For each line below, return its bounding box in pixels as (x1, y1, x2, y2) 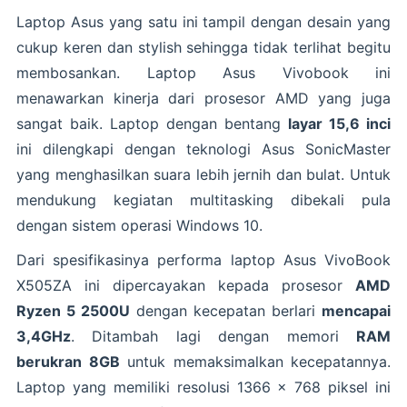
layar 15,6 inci (288, 114, 391, 133)
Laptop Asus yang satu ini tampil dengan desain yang (16, 12, 391, 31)
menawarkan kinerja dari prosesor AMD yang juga (16, 88, 391, 107)
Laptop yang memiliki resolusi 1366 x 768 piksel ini (16, 377, 391, 396)
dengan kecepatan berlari (130, 301, 322, 320)
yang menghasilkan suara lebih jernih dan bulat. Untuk (16, 164, 391, 184)
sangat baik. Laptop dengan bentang (16, 114, 288, 133)
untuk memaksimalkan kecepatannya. (119, 352, 391, 371)
